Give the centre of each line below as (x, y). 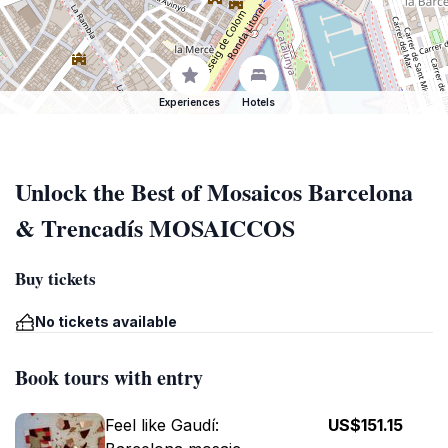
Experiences (189, 102)
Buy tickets (55, 278)
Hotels (258, 102)
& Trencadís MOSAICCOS (155, 227)
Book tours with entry (109, 377)
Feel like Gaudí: (162, 425)
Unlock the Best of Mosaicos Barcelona (214, 191)
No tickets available (106, 321)
